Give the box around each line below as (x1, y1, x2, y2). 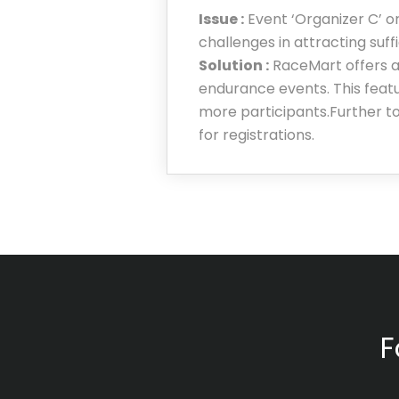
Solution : (199, 54, 269, 76)
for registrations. (199, 124, 314, 145)
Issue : (199, 8, 244, 29)
